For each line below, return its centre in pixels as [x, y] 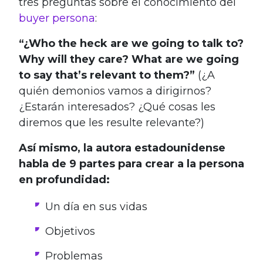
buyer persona [57, 18]
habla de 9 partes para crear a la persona [131, 164]
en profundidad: [64, 180]
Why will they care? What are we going [129, 60]
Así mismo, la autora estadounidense [122, 148]
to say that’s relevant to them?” [107, 75]
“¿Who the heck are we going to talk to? [131, 44]
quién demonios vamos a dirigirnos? [115, 91]
